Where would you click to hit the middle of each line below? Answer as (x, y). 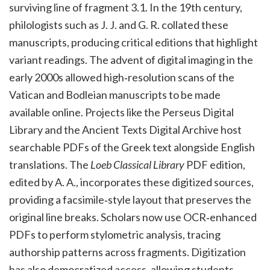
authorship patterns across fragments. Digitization (127, 252)
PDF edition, (215, 165)
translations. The (50, 165)
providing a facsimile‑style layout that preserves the (130, 200)
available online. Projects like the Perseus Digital (121, 112)
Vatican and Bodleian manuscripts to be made (115, 95)
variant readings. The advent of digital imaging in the (131, 60)
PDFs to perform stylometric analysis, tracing (115, 235)
